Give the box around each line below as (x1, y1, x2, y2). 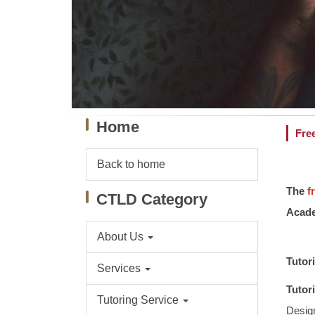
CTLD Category (96, 191, 207, 209)
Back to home (96, 158, 165, 171)
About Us (96, 231, 143, 243)
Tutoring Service (96, 294, 179, 307)
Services (96, 262, 141, 275)
